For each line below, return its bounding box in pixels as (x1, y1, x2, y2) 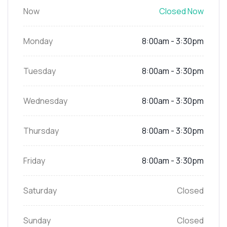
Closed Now (159, 5, 204, 17)
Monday (23, 35, 53, 47)
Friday (23, 155, 45, 166)
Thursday (23, 125, 59, 136)
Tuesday (23, 65, 56, 77)
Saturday (23, 184, 57, 196)
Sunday (23, 214, 51, 226)
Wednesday (23, 95, 67, 106)
